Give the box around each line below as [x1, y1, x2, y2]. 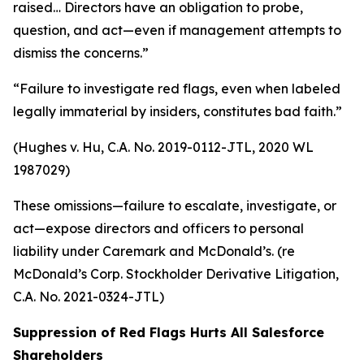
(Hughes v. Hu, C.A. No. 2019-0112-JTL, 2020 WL [13, 139, 314, 155]
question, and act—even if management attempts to [13, 22, 341, 38]
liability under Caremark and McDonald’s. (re [13, 243, 295, 259]
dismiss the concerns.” [13, 45, 149, 61]
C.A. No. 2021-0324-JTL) [13, 288, 164, 305]
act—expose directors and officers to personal [13, 220, 304, 236]
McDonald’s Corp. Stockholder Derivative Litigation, [13, 266, 339, 282]
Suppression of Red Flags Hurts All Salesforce [13, 324, 324, 340]
